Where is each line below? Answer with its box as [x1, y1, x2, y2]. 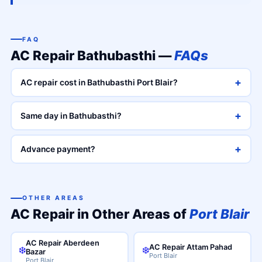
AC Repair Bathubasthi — [10, 47, 174, 63]
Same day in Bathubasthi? [20, 111, 122, 120]
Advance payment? [20, 144, 96, 154]
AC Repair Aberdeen [26, 238, 100, 247]
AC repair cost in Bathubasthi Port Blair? [20, 77, 178, 87]
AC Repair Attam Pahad [149, 243, 232, 251]
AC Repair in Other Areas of [10, 206, 189, 222]
